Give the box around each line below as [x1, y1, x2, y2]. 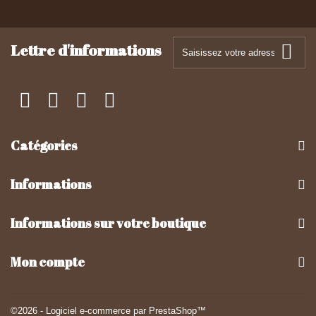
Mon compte [11, 253, 85, 270]
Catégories [11, 137, 78, 154]
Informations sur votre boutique [11, 214, 206, 231]
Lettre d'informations [11, 40, 162, 60]
